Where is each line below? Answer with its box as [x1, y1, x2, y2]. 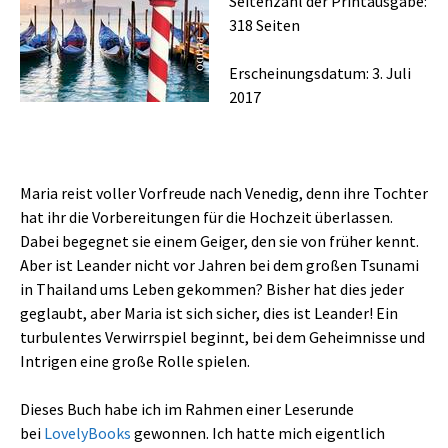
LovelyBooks [44, 423, 131, 443]
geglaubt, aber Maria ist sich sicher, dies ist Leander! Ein [20, 303, 398, 323]
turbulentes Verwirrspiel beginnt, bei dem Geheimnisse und [20, 327, 425, 347]
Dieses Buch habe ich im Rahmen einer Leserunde [20, 399, 354, 419]
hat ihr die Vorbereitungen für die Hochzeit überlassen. [20, 207, 393, 227]
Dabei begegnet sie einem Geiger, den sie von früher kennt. [20, 231, 419, 251]
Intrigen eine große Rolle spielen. [20, 351, 250, 371]
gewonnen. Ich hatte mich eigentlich [131, 423, 385, 443]
